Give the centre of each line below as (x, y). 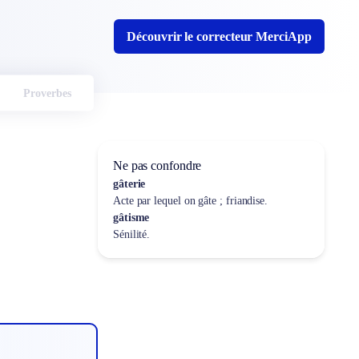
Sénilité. (131, 234)
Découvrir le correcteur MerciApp (219, 36)
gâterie (129, 184)
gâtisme (131, 218)
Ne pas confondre (157, 165)
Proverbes (47, 93)
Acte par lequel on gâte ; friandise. (190, 201)
